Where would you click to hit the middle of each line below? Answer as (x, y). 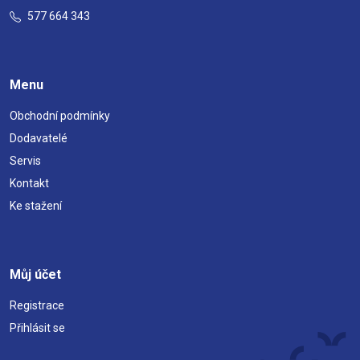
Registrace (37, 305)
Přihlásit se (37, 327)
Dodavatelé (39, 138)
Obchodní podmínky (60, 115)
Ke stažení (36, 205)
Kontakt (29, 183)
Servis (25, 160)
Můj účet (35, 274)
